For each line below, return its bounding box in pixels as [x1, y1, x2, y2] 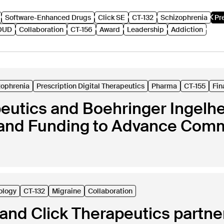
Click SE [98, 13, 125, 22]
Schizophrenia [160, 13, 207, 22]
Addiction [171, 25, 203, 34]
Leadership [127, 25, 164, 34]
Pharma [151, 81, 177, 90]
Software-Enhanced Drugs [5, 13, 91, 22]
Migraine [52, 186, 81, 195]
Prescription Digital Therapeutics [36, 81, 145, 90]
